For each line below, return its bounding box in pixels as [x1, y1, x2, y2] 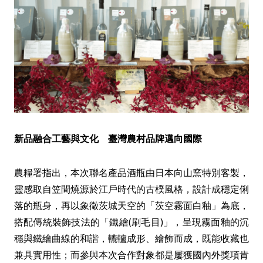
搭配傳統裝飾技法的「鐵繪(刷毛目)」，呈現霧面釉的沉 [14, 215, 249, 228]
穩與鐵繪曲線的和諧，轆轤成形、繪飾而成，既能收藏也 [14, 231, 249, 245]
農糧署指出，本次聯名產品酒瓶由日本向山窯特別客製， [14, 166, 249, 179]
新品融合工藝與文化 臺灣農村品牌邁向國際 [14, 131, 202, 145]
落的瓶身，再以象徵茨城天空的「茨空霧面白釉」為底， [14, 198, 249, 212]
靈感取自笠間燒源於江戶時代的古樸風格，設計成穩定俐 [14, 182, 249, 195]
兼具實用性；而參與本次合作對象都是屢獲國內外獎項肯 [14, 248, 249, 261]
